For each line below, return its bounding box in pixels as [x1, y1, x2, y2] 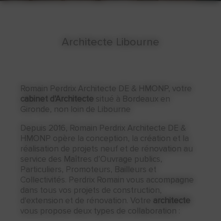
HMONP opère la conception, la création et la [20, 133, 189, 144]
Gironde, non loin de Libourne [20, 104, 133, 114]
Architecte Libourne [62, 36, 159, 49]
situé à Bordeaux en [94, 94, 171, 104]
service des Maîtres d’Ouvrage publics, [20, 154, 163, 164]
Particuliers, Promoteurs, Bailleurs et [20, 164, 157, 175]
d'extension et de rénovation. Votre [20, 195, 153, 206]
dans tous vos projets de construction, [20, 185, 162, 195]
